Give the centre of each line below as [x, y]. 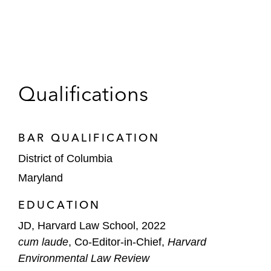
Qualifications [83, 94]
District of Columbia [65, 158]
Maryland [41, 178]
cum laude [43, 242]
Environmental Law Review [84, 258]
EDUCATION [60, 204]
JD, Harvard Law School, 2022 [92, 225]
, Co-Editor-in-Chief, [118, 242]
